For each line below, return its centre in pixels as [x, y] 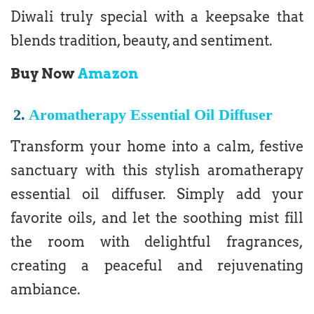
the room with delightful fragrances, [157, 242]
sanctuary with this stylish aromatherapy [157, 171]
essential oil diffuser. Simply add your [157, 194]
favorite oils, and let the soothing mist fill [157, 218]
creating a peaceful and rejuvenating [157, 266]
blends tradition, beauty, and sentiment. [141, 40]
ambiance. [45, 290]
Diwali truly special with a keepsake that [157, 16]
